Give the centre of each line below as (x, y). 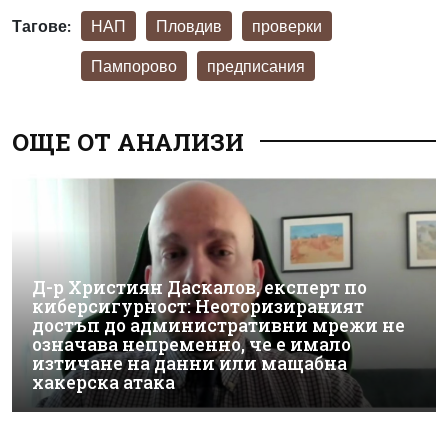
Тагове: (41, 25)
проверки (287, 25)
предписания (256, 65)
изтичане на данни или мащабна (189, 364)
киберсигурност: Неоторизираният (198, 307)
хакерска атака (103, 383)
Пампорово (134, 65)
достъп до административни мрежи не (218, 326)
